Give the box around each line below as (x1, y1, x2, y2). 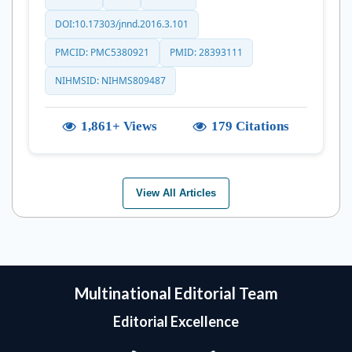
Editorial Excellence (113, 312, 239, 330)
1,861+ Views (81, 118, 157, 134)
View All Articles (136, 186, 216, 199)
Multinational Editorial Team (74, 283, 278, 302)
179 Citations (211, 118, 289, 134)
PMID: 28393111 (170, 45, 243, 59)
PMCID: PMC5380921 (55, 45, 149, 59)
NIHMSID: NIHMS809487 (55, 73, 166, 87)
